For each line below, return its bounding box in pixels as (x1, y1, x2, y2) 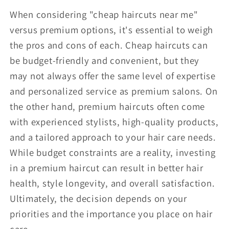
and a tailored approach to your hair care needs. (9, 130, 216, 143)
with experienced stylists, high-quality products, (9, 115, 219, 128)
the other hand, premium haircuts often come (9, 100, 205, 112)
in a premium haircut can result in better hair (9, 161, 203, 174)
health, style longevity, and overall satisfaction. (9, 176, 215, 189)
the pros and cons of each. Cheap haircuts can (9, 38, 208, 51)
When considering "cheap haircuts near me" (9, 8, 198, 20)
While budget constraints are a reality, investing (9, 146, 216, 158)
